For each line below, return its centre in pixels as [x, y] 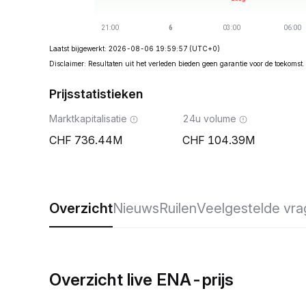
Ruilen [178, 208]
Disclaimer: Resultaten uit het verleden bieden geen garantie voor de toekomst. [177, 64]
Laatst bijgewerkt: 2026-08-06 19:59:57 [118, 48]
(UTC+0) [205, 48]
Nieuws [136, 208]
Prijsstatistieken [96, 94]
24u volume [209, 119]
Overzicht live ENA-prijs [141, 280]
